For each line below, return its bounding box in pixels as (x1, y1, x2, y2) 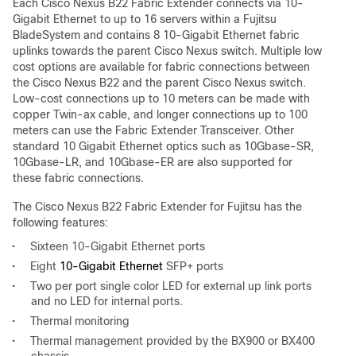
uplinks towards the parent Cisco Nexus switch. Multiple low (13, 44, 322, 57)
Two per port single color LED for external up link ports (30, 280, 311, 292)
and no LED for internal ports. (31, 295, 183, 308)
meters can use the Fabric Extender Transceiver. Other (13, 124, 294, 137)
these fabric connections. (13, 172, 144, 184)
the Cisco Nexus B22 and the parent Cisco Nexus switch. (13, 76, 306, 89)
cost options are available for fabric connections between (13, 60, 310, 73)
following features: (13, 216, 108, 229)
